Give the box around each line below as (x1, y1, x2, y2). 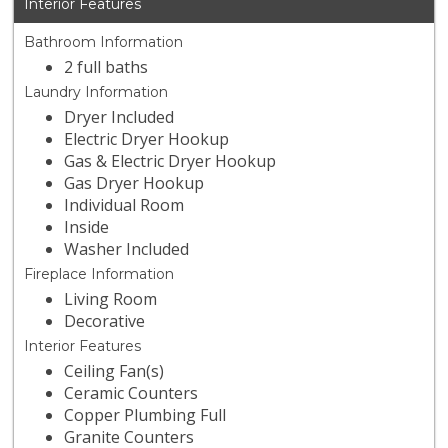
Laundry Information (24, 83, 169, 102)
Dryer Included (64, 106, 175, 129)
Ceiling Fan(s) (64, 360, 165, 383)
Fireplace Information (24, 265, 175, 284)
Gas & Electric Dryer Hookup (64, 150, 277, 173)
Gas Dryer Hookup (64, 172, 205, 195)
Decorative (64, 310, 146, 333)
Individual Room (64, 194, 185, 217)
